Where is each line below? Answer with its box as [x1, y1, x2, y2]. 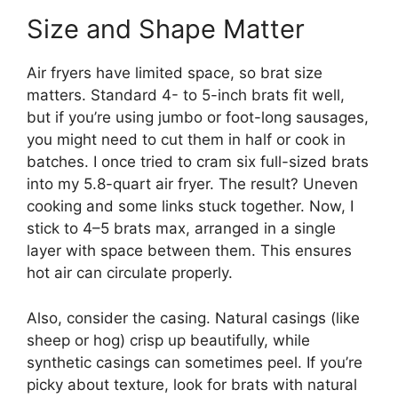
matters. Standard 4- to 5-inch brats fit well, [27, 86, 345, 105]
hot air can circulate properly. [27, 264, 233, 283]
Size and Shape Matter [27, 13, 305, 45]
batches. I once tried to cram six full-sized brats [27, 153, 369, 171]
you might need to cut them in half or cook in [27, 131, 346, 149]
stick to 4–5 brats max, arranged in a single [27, 219, 336, 238]
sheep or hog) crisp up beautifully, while [27, 330, 310, 349]
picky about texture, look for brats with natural [27, 375, 357, 394]
